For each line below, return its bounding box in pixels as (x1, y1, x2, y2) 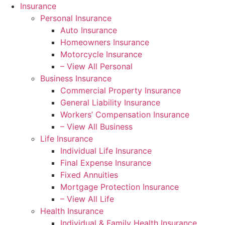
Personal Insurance (40, 13, 111, 23)
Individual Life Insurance (60, 146, 152, 156)
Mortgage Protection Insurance (60, 182, 179, 192)
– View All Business (60, 122, 133, 132)
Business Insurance (40, 73, 111, 83)
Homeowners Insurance (60, 37, 149, 47)
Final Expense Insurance (60, 158, 151, 168)
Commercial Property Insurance (60, 85, 181, 95)
